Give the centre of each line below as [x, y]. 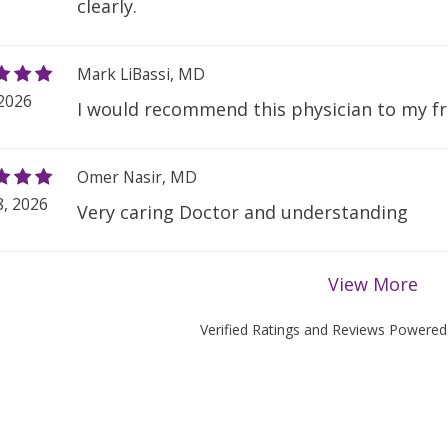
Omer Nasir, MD [137, 177]
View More [372, 284]
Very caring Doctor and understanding [243, 212]
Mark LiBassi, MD [141, 74]
